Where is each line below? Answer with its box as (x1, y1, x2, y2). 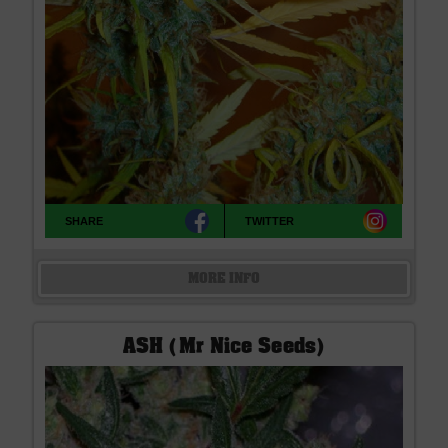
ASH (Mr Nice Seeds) (123, 338, 325, 357)
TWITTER (245, 214, 295, 227)
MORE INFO (187, 273, 261, 286)
